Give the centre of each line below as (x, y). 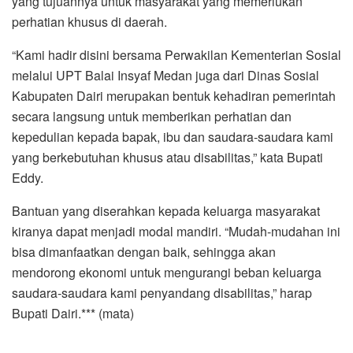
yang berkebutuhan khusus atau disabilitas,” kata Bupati (167, 158)
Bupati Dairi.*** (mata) (73, 314)
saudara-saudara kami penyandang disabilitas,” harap (162, 293)
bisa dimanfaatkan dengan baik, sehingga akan (144, 252)
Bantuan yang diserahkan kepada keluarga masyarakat (166, 211)
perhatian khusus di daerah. (89, 22)
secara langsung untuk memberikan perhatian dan (152, 117)
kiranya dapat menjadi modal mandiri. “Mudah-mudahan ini (176, 232)
